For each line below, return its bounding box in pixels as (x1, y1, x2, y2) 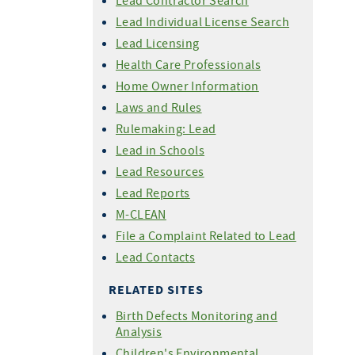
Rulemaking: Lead (116, 120, 216, 136)
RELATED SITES (109, 281, 204, 298)
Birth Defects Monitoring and (116, 307, 278, 323)
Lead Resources (116, 163, 204, 179)
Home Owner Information (116, 78, 259, 94)
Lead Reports (116, 185, 190, 200)
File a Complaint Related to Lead (116, 227, 296, 243)
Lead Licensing (116, 35, 200, 51)
